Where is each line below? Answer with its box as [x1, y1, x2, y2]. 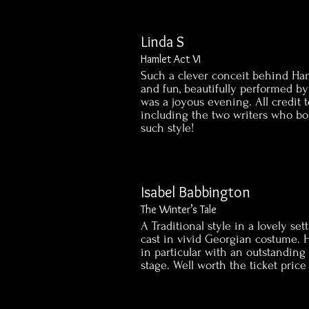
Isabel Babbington [141, 183, 251, 201]
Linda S [141, 32, 185, 51]
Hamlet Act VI [141, 52, 201, 66]
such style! [141, 121, 195, 134]
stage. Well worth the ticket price [141, 259, 307, 272]
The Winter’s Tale [141, 203, 217, 216]
